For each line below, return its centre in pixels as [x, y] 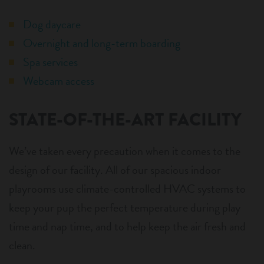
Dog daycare [52, 24]
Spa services [50, 62]
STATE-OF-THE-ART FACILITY [125, 120]
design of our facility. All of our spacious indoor [115, 170]
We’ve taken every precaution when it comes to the [125, 151]
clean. [22, 245]
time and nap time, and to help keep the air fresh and [127, 227]
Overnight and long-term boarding [102, 43]
